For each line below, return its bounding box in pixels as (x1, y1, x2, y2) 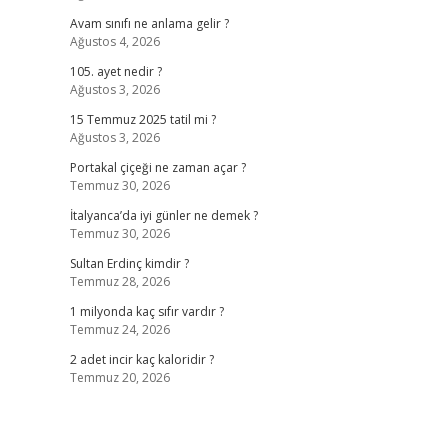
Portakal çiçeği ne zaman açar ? (69, 159, 246, 176)
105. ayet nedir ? (69, 63, 162, 80)
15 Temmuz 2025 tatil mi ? (69, 111, 216, 128)
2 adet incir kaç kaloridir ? (69, 351, 214, 368)
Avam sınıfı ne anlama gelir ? (69, 15, 229, 32)
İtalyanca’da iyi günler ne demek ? (69, 207, 258, 224)
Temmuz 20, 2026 (69, 369, 170, 386)
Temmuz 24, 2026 (69, 321, 170, 338)
